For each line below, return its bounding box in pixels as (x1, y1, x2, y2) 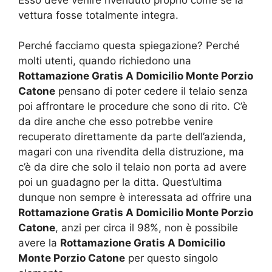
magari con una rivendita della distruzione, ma (18, 146, 244, 158)
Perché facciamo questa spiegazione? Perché (18, 39, 240, 52)
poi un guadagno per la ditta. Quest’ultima (18, 176, 222, 189)
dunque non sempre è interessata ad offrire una (18, 191, 252, 204)
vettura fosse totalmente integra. (18, 8, 178, 21)
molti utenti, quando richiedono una (18, 55, 191, 67)
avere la (18, 237, 60, 250)
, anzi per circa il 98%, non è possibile (55, 222, 238, 234)
